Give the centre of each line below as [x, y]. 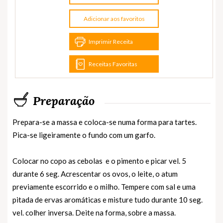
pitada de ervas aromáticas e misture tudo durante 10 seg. [108, 200]
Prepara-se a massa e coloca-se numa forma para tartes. [105, 122]
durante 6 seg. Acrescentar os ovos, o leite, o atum [95, 174]
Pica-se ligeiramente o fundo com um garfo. [84, 135]
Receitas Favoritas [113, 64]
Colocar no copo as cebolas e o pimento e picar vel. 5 [99, 161]
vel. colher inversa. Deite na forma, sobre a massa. [94, 213]
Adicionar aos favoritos [114, 19]
